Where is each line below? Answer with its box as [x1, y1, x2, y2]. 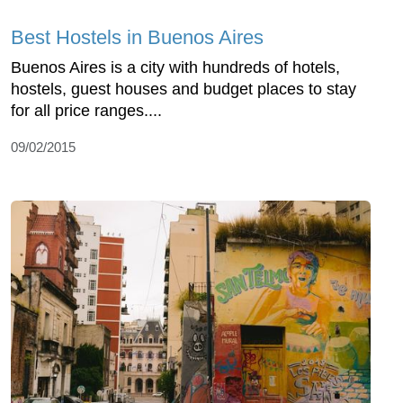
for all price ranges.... [11, 101, 162, 120]
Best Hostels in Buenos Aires [11, 25, 264, 49]
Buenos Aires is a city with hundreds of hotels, [11, 58, 340, 76]
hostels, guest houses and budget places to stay [11, 79, 356, 98]
